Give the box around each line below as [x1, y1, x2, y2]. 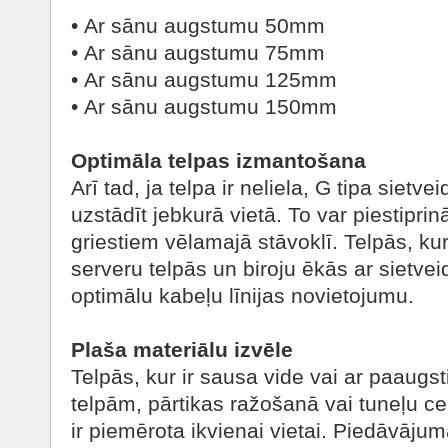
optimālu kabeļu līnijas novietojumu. [71, 284, 414, 307]
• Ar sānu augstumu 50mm [71, 14, 325, 37]
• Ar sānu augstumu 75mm [71, 41, 325, 64]
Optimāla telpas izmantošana [71, 149, 366, 172]
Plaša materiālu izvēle [71, 338, 293, 361]
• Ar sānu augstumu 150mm [71, 95, 337, 118]
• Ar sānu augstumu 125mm [71, 68, 337, 91]
